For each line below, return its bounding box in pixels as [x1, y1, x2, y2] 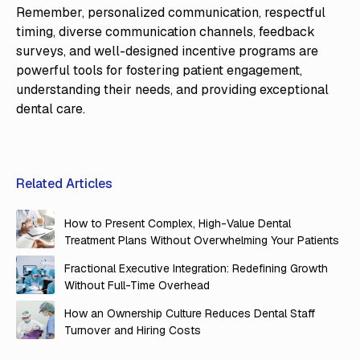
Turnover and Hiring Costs [63, 322, 201, 337]
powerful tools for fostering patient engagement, [15, 62, 302, 80]
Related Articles [15, 174, 112, 192]
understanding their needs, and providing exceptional [15, 81, 329, 99]
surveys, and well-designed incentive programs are [15, 43, 318, 60]
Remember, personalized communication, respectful [15, 4, 325, 22]
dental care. [15, 100, 85, 118]
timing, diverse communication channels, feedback [15, 23, 315, 41]
